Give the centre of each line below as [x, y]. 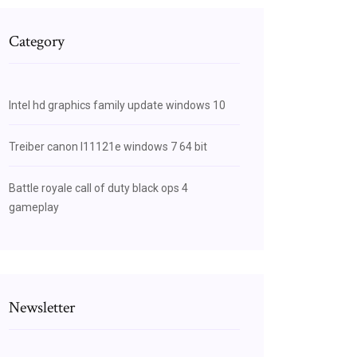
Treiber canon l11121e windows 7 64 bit [108, 147]
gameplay [34, 207]
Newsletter [42, 308]
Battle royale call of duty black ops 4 [98, 188]
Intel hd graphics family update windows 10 [117, 105]
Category [37, 41]
